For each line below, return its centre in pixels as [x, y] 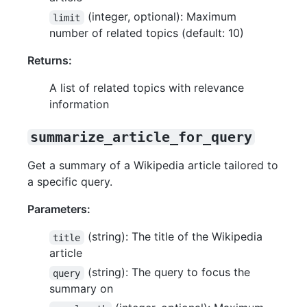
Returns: [50, 61]
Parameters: [59, 209]
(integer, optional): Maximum [162, 17]
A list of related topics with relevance [147, 88]
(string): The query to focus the [169, 272]
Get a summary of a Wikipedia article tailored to [153, 165]
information [79, 105]
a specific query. [70, 182]
